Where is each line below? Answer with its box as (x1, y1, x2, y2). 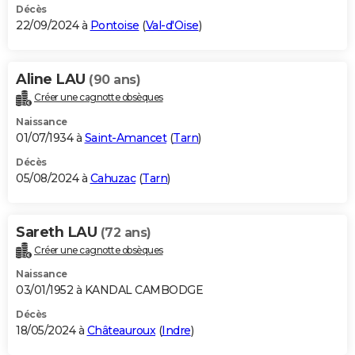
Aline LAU (16, 70, 89, 88)
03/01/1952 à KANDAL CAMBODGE (16, 283, 203, 298)
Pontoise (90, 17, 139, 32)
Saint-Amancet (84, 130, 166, 145)
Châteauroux (86, 323, 155, 338)
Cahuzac (90, 170, 136, 185)
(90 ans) (89, 71, 140, 87)
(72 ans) (100, 224, 151, 240)
